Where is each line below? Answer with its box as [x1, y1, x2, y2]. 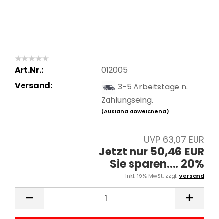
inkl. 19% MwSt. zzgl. [125, 172, 179, 180]
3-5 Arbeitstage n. [117, 81, 188, 92]
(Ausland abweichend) [101, 107, 169, 115]
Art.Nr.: [15, 64, 43, 76]
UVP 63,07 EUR [144, 133, 204, 146]
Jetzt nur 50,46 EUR [98, 144, 204, 159]
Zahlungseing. [101, 94, 153, 106]
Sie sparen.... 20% [110, 156, 204, 172]
